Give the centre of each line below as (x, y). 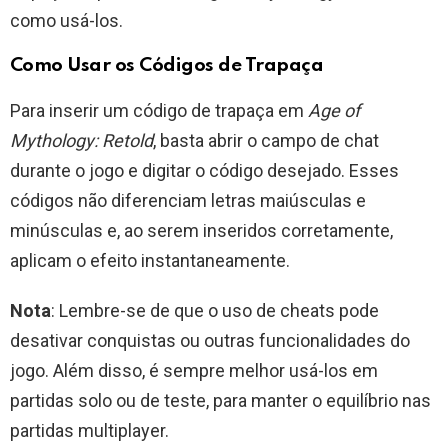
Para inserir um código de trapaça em (159, 111)
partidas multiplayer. (89, 431)
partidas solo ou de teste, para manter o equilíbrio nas (220, 401)
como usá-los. (66, 21)
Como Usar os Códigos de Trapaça (167, 66)
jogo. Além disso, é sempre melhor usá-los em (194, 371)
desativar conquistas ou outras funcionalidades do (210, 341)
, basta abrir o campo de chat (266, 141)
